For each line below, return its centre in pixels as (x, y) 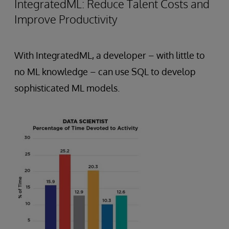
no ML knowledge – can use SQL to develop (105, 72)
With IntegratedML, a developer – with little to (110, 55)
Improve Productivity (66, 19)
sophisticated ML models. (67, 88)
